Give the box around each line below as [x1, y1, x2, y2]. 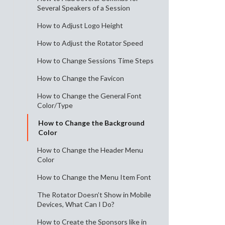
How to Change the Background [38, 119, 145, 127]
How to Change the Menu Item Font [37, 173, 151, 181]
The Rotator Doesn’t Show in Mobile [37, 190, 151, 199]
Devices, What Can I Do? [37, 200, 115, 208]
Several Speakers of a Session [37, 4, 130, 12]
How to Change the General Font [37, 91, 142, 100]
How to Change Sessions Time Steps [37, 56, 154, 65]
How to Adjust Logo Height [37, 21, 123, 30]
